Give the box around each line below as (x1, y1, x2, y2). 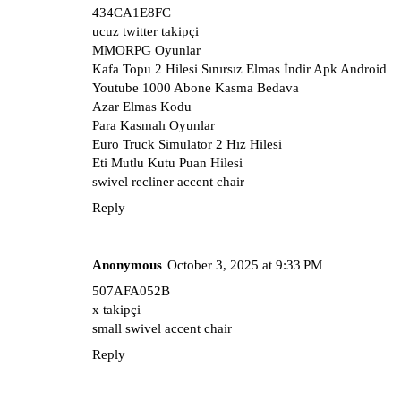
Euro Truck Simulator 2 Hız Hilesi (92, 136, 282, 151)
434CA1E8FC (92, 4, 171, 20)
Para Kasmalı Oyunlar (92, 117, 215, 132)
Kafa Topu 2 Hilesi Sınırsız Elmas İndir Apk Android (92, 61, 387, 76)
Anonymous (92, 257, 162, 272)
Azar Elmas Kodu (92, 98, 192, 114)
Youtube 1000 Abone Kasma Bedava (92, 80, 299, 95)
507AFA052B (92, 283, 170, 298)
